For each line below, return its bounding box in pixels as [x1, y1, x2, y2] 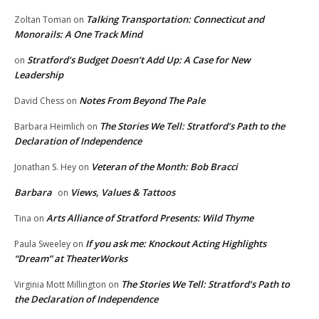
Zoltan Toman [14, 14, 71, 26]
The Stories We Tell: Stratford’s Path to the [100, 120, 285, 133]
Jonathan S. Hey [14, 161, 76, 174]
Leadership [14, 68, 63, 82]
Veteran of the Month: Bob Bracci [91, 160, 238, 174]
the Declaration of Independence [14, 293, 158, 306]
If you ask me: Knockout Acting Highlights [85, 237, 266, 251]
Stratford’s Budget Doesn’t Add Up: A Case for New [27, 53, 251, 67]
